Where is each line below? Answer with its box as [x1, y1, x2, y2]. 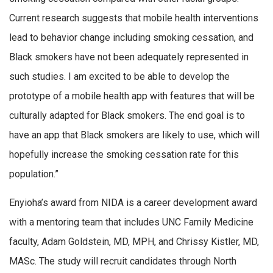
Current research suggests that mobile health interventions [9, 12, 258, 24]
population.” [9, 168, 58, 180]
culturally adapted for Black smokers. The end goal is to [9, 109, 245, 121]
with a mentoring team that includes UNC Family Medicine [9, 216, 253, 229]
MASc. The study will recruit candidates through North [9, 255, 236, 268]
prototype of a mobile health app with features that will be [9, 90, 255, 102]
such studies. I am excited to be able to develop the [9, 70, 230, 82]
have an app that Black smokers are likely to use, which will [9, 129, 260, 141]
